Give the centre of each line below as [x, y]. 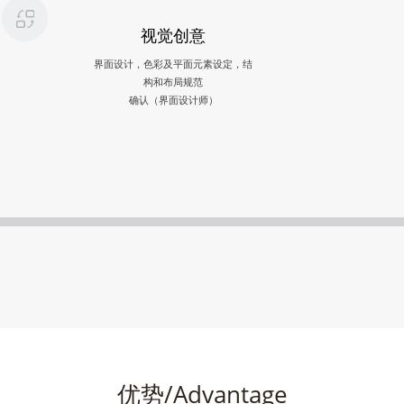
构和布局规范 [173, 82]
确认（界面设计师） [173, 100]
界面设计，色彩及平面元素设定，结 [173, 64]
